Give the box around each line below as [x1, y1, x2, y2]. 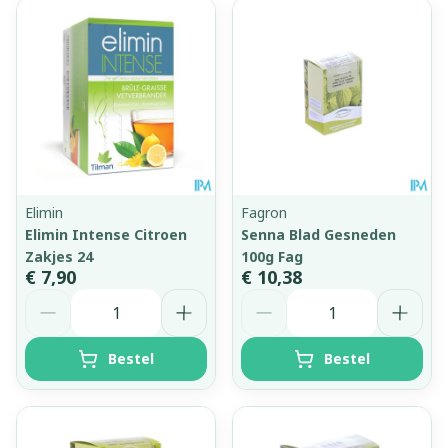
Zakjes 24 [25, 246, 93, 266]
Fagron [241, 202, 287, 222]
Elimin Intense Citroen [25, 224, 187, 244]
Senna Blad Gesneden [241, 224, 396, 244]
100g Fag [241, 246, 303, 266]
